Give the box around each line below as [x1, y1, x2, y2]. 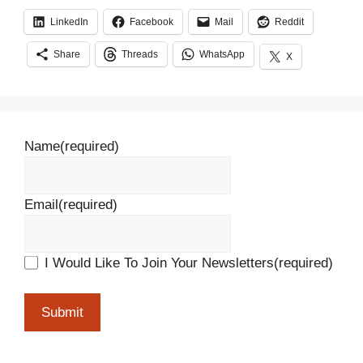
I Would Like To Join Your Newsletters [45, 254, 274, 271]
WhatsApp [199, 48, 245, 60]
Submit [41, 305, 83, 321]
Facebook [130, 15, 173, 28]
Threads [122, 48, 158, 60]
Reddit [275, 15, 304, 28]
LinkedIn [50, 15, 88, 28]
